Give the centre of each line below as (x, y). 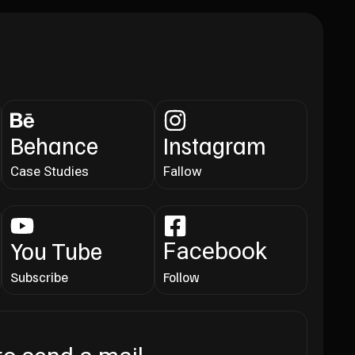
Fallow (182, 171)
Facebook (215, 250)
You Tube (56, 250)
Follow (181, 277)
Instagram (214, 145)
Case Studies (49, 171)
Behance (54, 145)
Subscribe (39, 277)
